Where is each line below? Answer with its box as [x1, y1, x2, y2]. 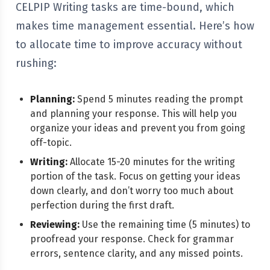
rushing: [16, 57, 57, 70]
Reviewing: [30, 219, 80, 230]
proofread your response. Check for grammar [30, 233, 234, 245]
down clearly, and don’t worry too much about [30, 185, 233, 196]
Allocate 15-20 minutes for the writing [67, 156, 235, 168]
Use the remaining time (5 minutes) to [80, 219, 250, 230]
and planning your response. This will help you [30, 108, 237, 119]
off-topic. [30, 137, 72, 148]
